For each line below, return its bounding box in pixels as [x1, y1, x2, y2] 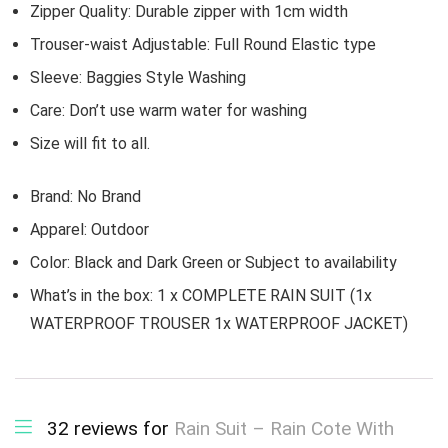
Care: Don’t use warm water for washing [30, 101, 307, 121]
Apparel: [30, 220, 91, 240]
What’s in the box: [30, 286, 157, 306]
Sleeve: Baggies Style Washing [30, 68, 246, 88]
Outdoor [91, 220, 149, 240]
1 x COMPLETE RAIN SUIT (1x [157, 286, 372, 306]
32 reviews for [47, 417, 174, 441]
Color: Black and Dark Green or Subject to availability [30, 253, 397, 273]
